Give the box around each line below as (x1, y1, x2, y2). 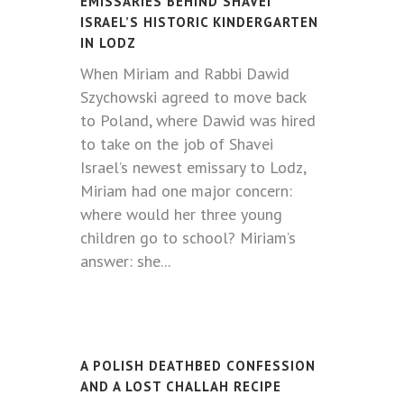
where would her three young (80, 204, 282, 225)
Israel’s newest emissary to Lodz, (80, 157, 306, 178)
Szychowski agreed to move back (80, 87, 306, 107)
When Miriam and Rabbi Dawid (80, 63, 289, 84)
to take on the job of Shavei (80, 133, 273, 154)
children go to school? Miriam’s (80, 227, 296, 248)
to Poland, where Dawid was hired (80, 110, 316, 131)
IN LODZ (80, 34, 136, 51)
